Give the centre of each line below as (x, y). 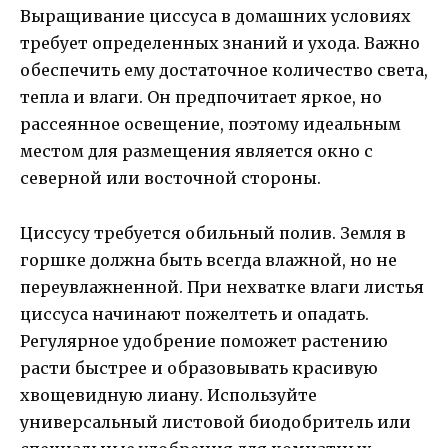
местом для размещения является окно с (196, 151)
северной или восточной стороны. (170, 178)
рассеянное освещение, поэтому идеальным (210, 124)
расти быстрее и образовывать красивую (199, 367)
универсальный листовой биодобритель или (215, 421)
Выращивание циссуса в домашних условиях (215, 16)
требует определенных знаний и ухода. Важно (220, 43)
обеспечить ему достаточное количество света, (224, 70)
